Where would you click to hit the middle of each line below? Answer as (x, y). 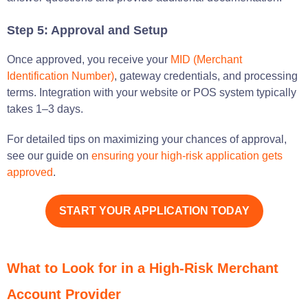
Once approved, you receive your (89, 59)
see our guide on (49, 155)
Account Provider (64, 294)
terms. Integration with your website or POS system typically (152, 92)
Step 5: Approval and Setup (87, 30)
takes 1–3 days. (45, 109)
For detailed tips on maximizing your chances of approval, (147, 139)
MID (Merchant (206, 59)
